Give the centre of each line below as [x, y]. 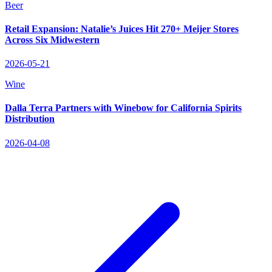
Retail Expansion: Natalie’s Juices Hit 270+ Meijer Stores [122, 29]
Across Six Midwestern [52, 39]
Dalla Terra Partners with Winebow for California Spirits [123, 108]
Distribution [30, 119]
